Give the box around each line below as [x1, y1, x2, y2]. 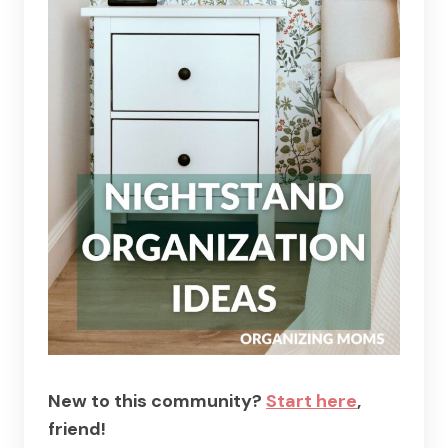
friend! [48, 416, 106, 441]
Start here [266, 388, 357, 413]
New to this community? [48, 388, 266, 413]
